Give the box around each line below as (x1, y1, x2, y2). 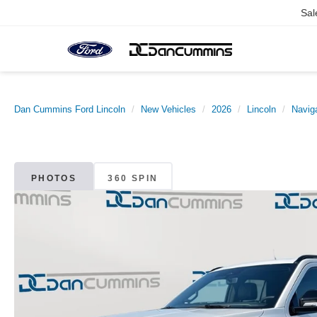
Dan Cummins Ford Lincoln (14, 104, 125, 115)
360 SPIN (108, 173, 158, 183)
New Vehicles (141, 104, 196, 115)
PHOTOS (30, 173, 77, 183)
